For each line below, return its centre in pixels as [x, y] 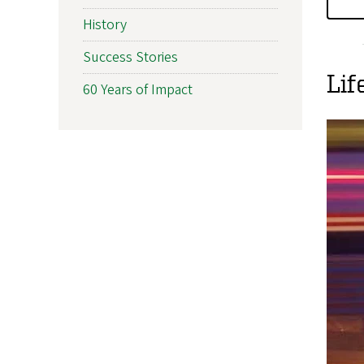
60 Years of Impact [138, 89]
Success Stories [130, 57]
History [105, 24]
